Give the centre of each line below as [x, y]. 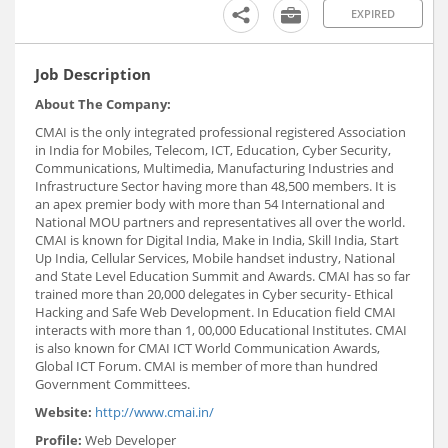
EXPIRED [373, 13]
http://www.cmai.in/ [154, 411]
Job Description [93, 73]
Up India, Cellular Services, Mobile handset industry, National [215, 257]
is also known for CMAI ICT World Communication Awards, [207, 347]
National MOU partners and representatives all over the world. [220, 221]
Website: [63, 411]
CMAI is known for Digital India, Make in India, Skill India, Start [217, 239]
